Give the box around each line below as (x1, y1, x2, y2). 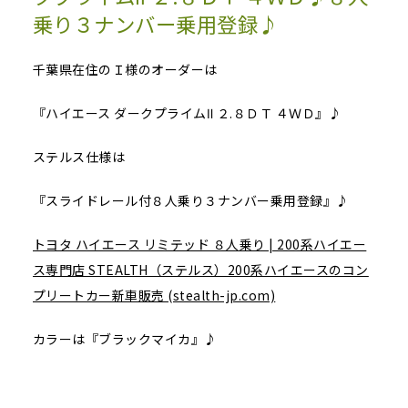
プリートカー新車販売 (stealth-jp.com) (32, 285, 276, 304)
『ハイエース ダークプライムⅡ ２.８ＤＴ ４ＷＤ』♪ (32, 103, 342, 122)
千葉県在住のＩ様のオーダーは (32, 59, 218, 78)
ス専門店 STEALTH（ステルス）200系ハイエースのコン (32, 260, 369, 279)
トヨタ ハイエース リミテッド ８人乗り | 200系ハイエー (32, 234, 367, 253)
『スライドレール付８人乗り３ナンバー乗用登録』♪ (32, 190, 350, 209)
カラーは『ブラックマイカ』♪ (32, 329, 218, 348)
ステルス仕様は (32, 147, 126, 166)
